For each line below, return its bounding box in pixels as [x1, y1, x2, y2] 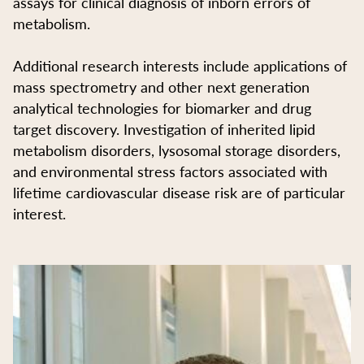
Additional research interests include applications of [13, 54, 347, 76]
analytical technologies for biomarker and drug [13, 97, 311, 118]
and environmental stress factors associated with [13, 160, 327, 181]
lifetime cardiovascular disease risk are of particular [13, 181, 345, 202]
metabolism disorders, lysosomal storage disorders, [13, 139, 340, 160]
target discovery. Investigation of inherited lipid [13, 118, 315, 139]
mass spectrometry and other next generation [13, 76, 310, 97]
